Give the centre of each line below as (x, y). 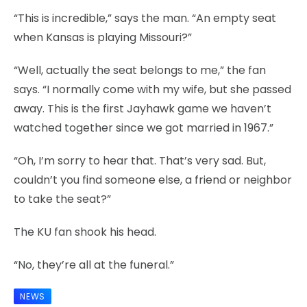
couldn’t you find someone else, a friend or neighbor (153, 180)
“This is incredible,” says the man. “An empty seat (145, 18)
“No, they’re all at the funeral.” (94, 265)
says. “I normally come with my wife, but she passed (152, 89)
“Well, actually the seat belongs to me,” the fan (140, 70)
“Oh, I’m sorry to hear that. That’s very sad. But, (140, 160)
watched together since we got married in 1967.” (144, 127)
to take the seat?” (62, 199)
